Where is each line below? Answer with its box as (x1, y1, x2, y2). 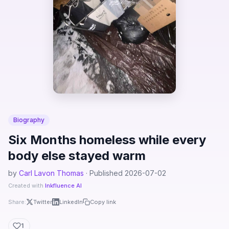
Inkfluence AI (45, 182, 82, 189)
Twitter (33, 198, 52, 205)
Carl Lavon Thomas (19, 169, 84, 177)
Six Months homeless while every (8, 132, 206, 147)
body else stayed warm (8, 148, 146, 163)
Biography (13, 116, 44, 124)
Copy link (90, 198, 116, 205)
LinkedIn (59, 198, 83, 205)
